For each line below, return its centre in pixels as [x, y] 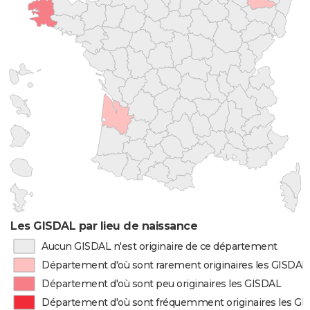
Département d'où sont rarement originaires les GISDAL [175, 265]
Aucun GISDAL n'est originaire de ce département [159, 246]
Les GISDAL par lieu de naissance [104, 226]
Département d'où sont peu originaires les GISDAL [162, 284]
